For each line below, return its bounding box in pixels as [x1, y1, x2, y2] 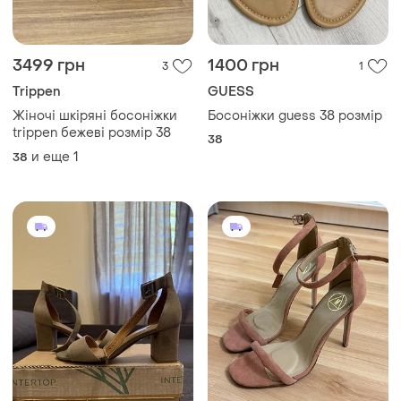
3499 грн [13, 55, 85, 76]
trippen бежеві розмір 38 [13, 124, 171, 141]
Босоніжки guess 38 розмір [208, 107, 382, 124]
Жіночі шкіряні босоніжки [13, 107, 177, 124]
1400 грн [208, 55, 279, 76]
